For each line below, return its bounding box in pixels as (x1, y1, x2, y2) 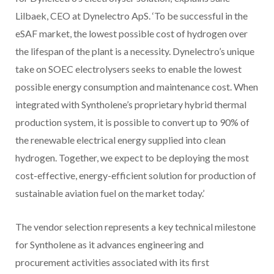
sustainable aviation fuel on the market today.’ (15, 187, 204, 199)
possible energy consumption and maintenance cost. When (15, 81, 258, 93)
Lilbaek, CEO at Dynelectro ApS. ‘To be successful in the (15, 10, 248, 22)
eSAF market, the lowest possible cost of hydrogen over (15, 28, 248, 40)
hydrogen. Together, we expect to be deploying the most (15, 152, 249, 164)
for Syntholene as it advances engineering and (15, 239, 204, 251)
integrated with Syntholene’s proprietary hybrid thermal (15, 98, 246, 111)
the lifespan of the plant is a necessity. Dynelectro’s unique (15, 45, 254, 57)
